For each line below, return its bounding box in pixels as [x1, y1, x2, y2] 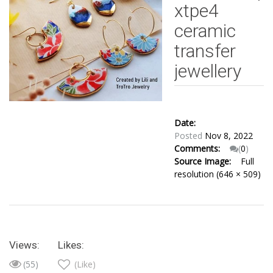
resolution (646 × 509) [174, 168, 261, 180]
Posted [174, 130, 205, 141]
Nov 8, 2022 [204, 130, 253, 141]
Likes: [58, 239, 84, 251]
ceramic [174, 20, 236, 41]
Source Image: [174, 155, 238, 167]
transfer [174, 40, 236, 62]
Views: [9, 239, 40, 251]
